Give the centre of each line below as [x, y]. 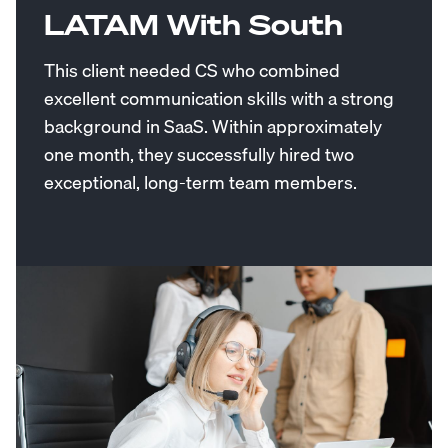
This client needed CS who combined [192, 70]
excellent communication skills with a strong [219, 98]
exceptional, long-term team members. [200, 182]
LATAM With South [193, 24]
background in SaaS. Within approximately [213, 126]
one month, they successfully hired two [199, 154]
